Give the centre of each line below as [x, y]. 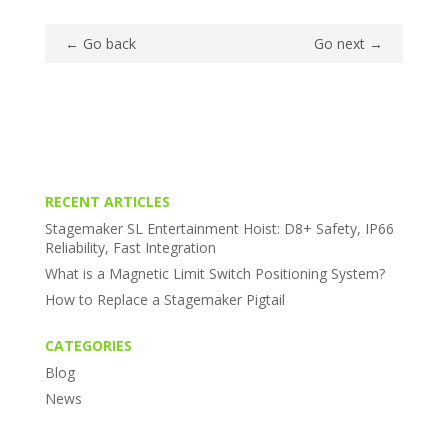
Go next [340, 43]
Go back [109, 43]
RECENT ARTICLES [107, 201]
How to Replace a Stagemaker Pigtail [164, 299]
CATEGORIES [88, 345]
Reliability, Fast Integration [130, 247]
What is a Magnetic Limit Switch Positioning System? [214, 273]
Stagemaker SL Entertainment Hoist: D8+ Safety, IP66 [219, 228]
